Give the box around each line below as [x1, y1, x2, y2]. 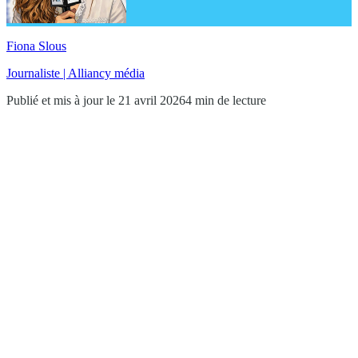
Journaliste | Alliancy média [6, 66, 145, 80]
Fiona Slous [6, 38, 66, 53]
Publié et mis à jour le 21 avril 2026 [6, 93, 185, 107]
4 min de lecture [185, 93, 266, 107]
